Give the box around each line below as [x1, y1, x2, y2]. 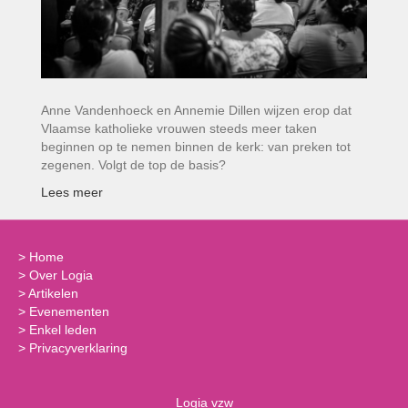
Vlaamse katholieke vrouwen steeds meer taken [41, 121, 317, 137]
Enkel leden [29, 322, 97, 338]
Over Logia [29, 268, 93, 283]
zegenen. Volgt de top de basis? [41, 158, 226, 173]
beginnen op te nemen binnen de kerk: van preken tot [41, 139, 351, 155]
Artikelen [28, 286, 78, 301]
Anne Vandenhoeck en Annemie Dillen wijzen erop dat [41, 103, 352, 118]
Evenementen [29, 304, 109, 320]
